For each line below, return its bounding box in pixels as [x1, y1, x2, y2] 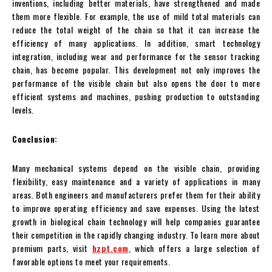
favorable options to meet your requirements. [12, 254, 170, 268]
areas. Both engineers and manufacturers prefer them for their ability [12, 188, 260, 201]
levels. [12, 103, 34, 116]
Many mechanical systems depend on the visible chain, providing [12, 161, 260, 174]
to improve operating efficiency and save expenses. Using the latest [12, 201, 260, 214]
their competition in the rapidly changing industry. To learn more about [12, 228, 260, 241]
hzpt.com [92, 241, 129, 254]
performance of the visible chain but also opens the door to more [12, 76, 260, 89]
